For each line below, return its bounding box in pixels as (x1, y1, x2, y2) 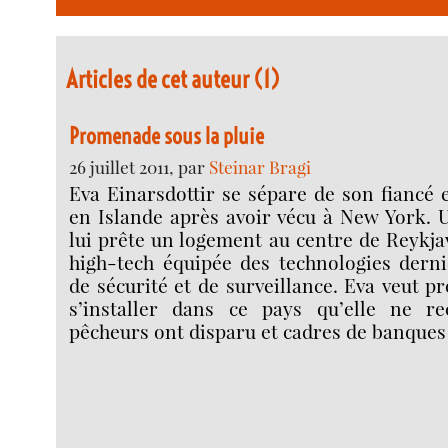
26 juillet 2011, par (69, 155, 210, 179)
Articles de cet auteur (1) (66, 63, 280, 94)
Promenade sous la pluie (69, 122, 265, 151)
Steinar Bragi (209, 155, 312, 179)
